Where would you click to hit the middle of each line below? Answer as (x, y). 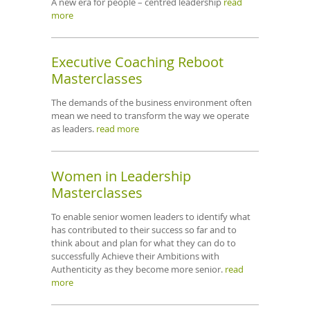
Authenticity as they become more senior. (138, 269)
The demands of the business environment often (152, 103)
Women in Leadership (121, 176)
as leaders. (74, 129)
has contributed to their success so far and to (144, 229)
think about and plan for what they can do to (144, 243)
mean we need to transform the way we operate (150, 116)
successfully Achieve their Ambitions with (135, 256)
